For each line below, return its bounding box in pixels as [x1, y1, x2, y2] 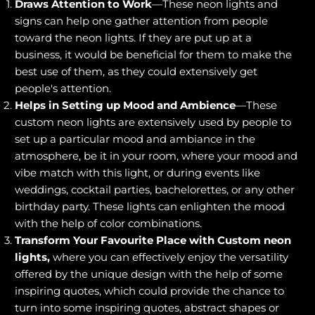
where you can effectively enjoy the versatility [50, 250, 288, 264]
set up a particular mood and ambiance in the [15, 131, 255, 146]
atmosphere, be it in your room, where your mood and [15, 148, 297, 162]
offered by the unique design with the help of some [15, 266, 283, 281]
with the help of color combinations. [15, 216, 205, 230]
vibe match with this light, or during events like [15, 165, 260, 179]
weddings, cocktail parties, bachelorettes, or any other [15, 182, 295, 196]
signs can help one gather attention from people [15, 13, 268, 27]
